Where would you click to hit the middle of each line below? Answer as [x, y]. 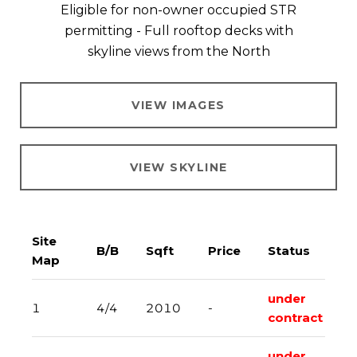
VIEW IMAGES [178, 105]
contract [295, 317]
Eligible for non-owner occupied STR [178, 10]
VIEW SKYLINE [178, 167]
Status [288, 250]
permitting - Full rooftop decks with [178, 30]
